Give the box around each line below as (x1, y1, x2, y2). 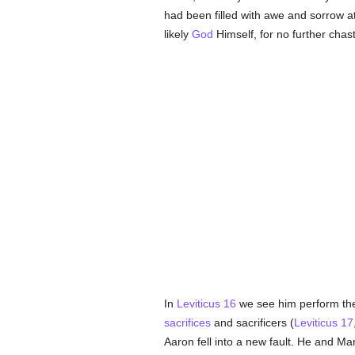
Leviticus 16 (176, 297, 236, 310)
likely (163, 28, 192, 40)
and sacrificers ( (210, 316, 294, 329)
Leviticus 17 (293, 316, 353, 329)
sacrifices (163, 316, 211, 329)
